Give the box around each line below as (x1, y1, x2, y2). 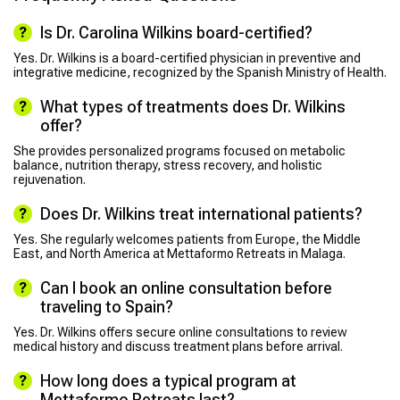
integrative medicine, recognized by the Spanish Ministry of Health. (13, 65, 387, 80)
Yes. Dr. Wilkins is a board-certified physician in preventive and (13, 51, 361, 66)
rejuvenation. (13, 172, 86, 187)
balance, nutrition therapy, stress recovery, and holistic (13, 158, 322, 173)
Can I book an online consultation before (40, 279, 332, 298)
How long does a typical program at (40, 371, 296, 391)
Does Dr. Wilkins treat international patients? (40, 204, 362, 224)
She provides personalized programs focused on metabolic (13, 144, 346, 159)
